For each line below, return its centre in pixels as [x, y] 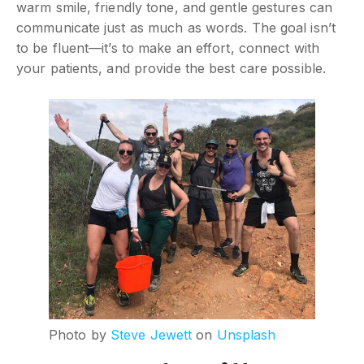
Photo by [80, 334]
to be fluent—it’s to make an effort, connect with [168, 48]
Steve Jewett [151, 334]
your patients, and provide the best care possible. [171, 68]
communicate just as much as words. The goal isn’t [176, 27]
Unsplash [246, 334]
